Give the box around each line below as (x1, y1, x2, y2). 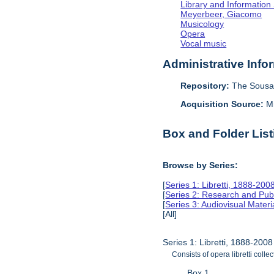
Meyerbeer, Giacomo (180, 9, 262, 19)
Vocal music (180, 38, 227, 48)
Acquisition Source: (180, 99, 267, 109)
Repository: (180, 80, 230, 91)
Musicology (180, 18, 224, 29)
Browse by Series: (163, 160, 239, 170)
